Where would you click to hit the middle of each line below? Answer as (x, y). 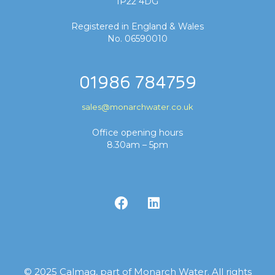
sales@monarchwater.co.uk (137, 107)
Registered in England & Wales (137, 26)
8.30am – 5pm (137, 145)
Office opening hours (137, 132)
